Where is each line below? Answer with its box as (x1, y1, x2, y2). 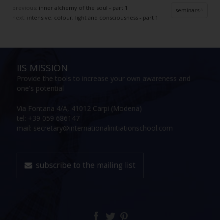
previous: (12, 4, 39, 12)
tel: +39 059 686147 (17, 113, 80, 123)
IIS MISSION (17, 61, 68, 74)
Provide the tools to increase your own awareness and (17, 73, 191, 83)
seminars (175, 6, 199, 14)
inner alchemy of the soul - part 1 (39, 4, 128, 12)
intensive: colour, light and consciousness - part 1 (27, 14, 159, 22)
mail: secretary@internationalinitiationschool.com (17, 123, 173, 133)
